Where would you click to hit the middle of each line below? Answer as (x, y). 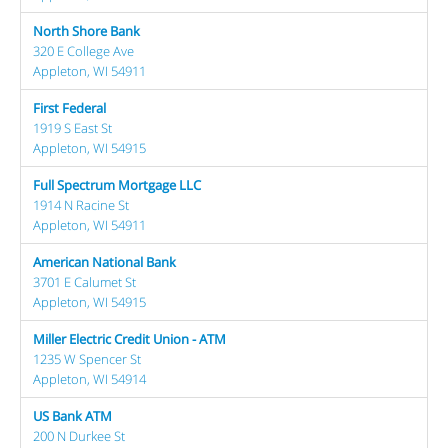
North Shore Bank (86, 31)
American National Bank (104, 262)
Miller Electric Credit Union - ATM (129, 339)
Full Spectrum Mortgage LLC (117, 185)
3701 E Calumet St (84, 282)
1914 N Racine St (81, 205)
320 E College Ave (83, 51)
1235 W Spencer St (87, 359)
